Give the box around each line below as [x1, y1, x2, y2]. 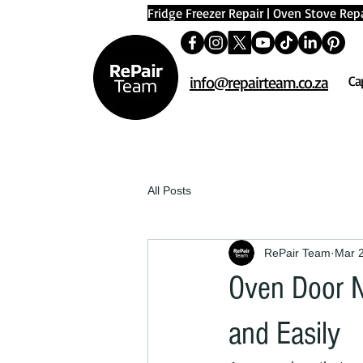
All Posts [147, 183, 191, 197]
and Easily [228, 315, 340, 352]
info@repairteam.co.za [190, 72, 328, 92]
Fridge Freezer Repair [147, 5, 263, 21]
